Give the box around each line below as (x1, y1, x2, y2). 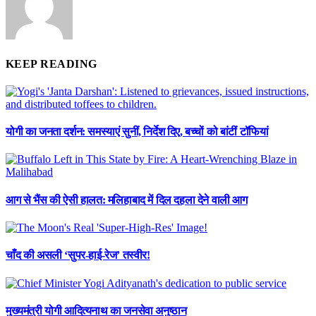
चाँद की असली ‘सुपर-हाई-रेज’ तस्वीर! (6, 249, 150, 262)
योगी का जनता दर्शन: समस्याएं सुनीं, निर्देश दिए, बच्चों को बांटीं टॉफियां (6, 126, 269, 138)
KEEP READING (6, 57, 97, 70)
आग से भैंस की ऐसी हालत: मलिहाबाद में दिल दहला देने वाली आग (6, 193, 248, 206)
